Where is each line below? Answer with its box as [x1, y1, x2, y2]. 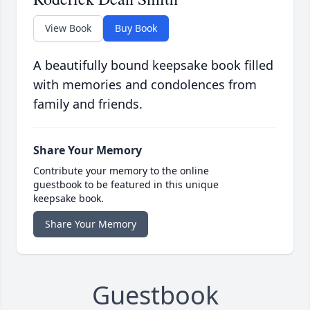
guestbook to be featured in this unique [33, 178, 219, 192]
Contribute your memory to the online [33, 164, 209, 178]
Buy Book [115, 21, 157, 35]
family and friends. [33, 95, 143, 113]
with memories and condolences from [33, 76, 257, 93]
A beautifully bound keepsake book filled [33, 57, 273, 74]
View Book [45, 21, 91, 35]
